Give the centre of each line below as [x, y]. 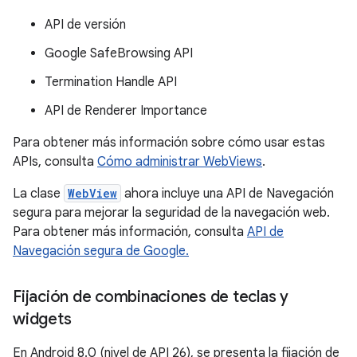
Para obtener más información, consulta [130, 232]
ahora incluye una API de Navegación [228, 194]
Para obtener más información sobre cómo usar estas [169, 143]
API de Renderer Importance [126, 111]
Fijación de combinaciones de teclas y [151, 297]
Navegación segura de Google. [101, 251]
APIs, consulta [55, 162]
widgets [42, 319]
